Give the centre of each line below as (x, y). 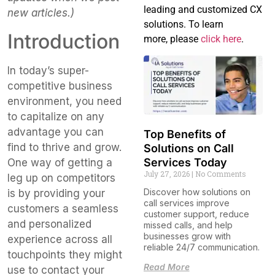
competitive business (60, 86)
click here (221, 39)
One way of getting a (60, 162)
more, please (172, 39)
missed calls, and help (188, 225)
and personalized (49, 224)
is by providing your (56, 193)
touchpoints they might (65, 254)
